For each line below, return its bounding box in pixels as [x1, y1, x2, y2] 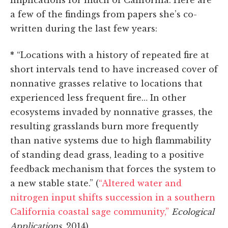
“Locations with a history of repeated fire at [14, 50, 209, 61]
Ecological [172, 207, 214, 217]
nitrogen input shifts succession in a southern [10, 192, 215, 203]
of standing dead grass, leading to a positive [10, 150, 204, 160]
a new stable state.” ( [10, 178, 99, 189]
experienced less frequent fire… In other [10, 93, 186, 103]
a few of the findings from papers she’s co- [10, 9, 197, 20]
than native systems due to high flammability [10, 135, 211, 146]
